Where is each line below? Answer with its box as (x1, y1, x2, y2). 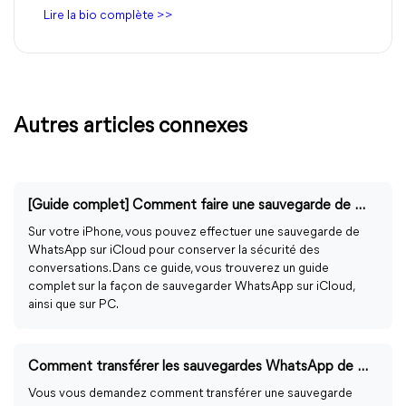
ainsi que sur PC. (28, 297, 119, 312)
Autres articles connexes (14, 115, 247, 138)
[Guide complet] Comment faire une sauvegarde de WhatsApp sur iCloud (354, 198, 365, 213)
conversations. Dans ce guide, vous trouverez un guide (28, 261, 329, 275)
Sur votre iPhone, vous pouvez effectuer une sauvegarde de (28, 225, 360, 239)
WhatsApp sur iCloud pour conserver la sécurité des (28, 243, 320, 257)
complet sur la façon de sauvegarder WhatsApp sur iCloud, (28, 279, 354, 294)
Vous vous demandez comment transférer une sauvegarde (28, 386, 353, 401)
